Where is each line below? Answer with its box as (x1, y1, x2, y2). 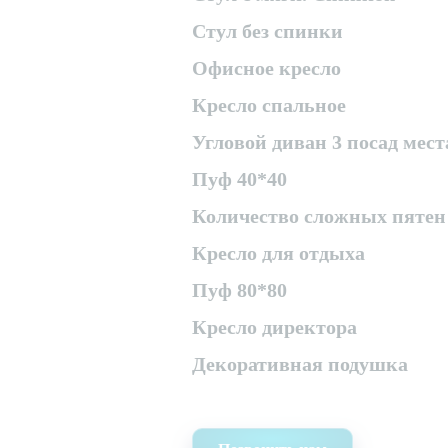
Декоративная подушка (192, 353, 408, 375)
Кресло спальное (192, 94, 346, 116)
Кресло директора (192, 316, 357, 338)
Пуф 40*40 (192, 168, 287, 190)
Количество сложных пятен (192, 205, 446, 227)
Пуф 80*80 (192, 279, 287, 301)
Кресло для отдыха (192, 242, 365, 264)
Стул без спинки (192, 20, 343, 42)
